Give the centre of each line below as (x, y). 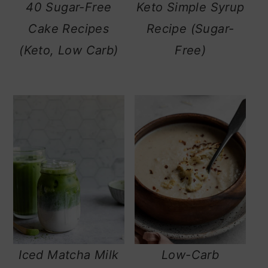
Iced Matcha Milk (69, 255)
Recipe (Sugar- (190, 29)
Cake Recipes (69, 29)
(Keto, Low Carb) (69, 51)
